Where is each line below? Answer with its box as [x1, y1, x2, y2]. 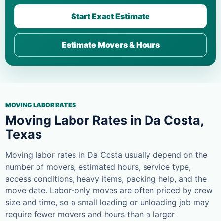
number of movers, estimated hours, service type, [5, 162, 191, 172]
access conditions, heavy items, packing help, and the [5, 174, 207, 184]
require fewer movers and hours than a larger [5, 209, 175, 220]
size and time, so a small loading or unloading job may [5, 197, 209, 208]
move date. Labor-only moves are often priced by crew [5, 185, 213, 196]
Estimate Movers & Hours [61, 40, 160, 50]
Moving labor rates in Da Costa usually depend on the [5, 150, 207, 160]
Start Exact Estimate [71, 11, 150, 22]
